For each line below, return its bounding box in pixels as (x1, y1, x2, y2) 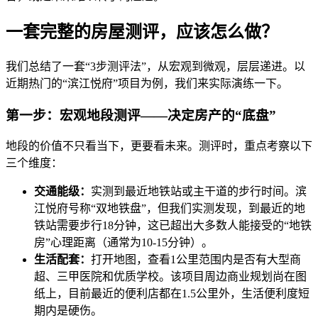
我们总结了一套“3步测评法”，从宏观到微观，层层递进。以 (6, 60, 305, 72)
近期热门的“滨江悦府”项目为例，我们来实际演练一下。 (6, 77, 288, 89)
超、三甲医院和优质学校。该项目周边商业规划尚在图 (34, 270, 307, 283)
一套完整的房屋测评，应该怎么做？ (6, 23, 278, 41)
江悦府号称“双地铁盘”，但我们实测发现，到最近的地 (34, 202, 305, 215)
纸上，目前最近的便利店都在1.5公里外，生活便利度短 (34, 287, 309, 300)
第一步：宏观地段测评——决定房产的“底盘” (6, 107, 276, 123)
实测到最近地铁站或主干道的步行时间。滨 (91, 185, 307, 198)
